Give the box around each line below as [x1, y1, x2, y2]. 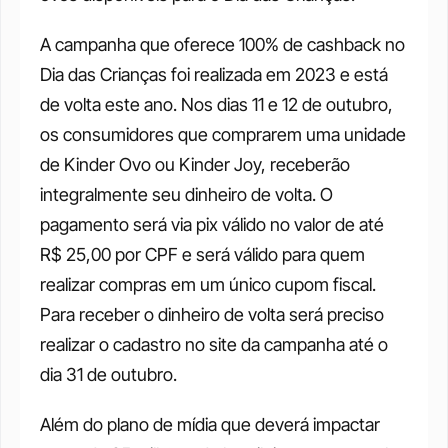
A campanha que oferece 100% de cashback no [40, 34, 405, 55]
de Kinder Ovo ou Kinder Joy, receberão [40, 154, 350, 175]
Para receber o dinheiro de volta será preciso [40, 304, 384, 325]
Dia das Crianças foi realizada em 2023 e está [40, 64, 388, 85]
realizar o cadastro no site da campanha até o [40, 334, 388, 355]
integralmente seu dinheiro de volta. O [40, 184, 333, 205]
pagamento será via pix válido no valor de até [40, 214, 384, 235]
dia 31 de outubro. [40, 364, 177, 385]
